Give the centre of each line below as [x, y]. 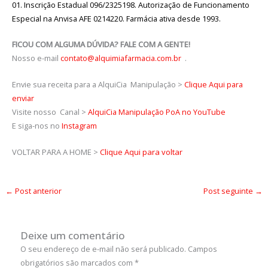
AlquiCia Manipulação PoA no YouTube [156, 112]
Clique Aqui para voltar [141, 152]
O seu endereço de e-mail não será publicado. [103, 249]
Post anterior [37, 191]
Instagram [80, 125]
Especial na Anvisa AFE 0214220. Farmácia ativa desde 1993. [116, 18]
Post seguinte [229, 191]
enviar [23, 98]
